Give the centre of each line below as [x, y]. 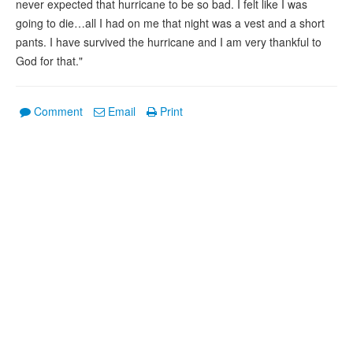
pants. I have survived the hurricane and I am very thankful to [169, 42]
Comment [58, 111]
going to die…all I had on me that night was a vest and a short [170, 23]
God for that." [49, 61]
